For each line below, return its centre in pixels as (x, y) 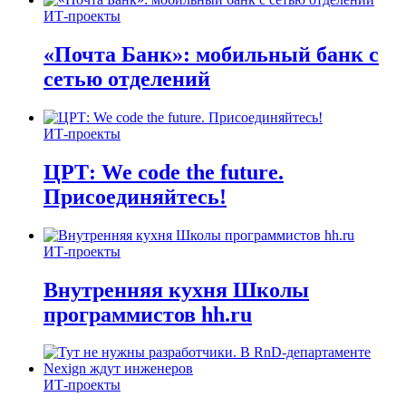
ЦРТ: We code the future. (164, 172)
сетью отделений (127, 78)
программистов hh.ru (148, 314)
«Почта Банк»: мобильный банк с (211, 54)
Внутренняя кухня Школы (176, 290)
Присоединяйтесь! (135, 196)
